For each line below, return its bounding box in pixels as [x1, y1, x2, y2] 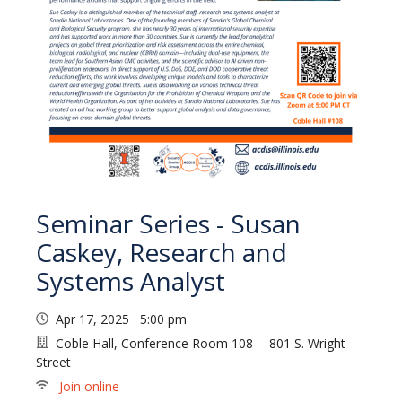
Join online [56, 378, 119, 396]
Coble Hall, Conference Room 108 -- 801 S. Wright [56, 335, 345, 353]
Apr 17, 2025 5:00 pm [56, 310, 194, 328]
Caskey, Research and [36, 235, 287, 270]
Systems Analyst [36, 264, 225, 299]
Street [36, 354, 71, 371]
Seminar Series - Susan [36, 206, 301, 241]
